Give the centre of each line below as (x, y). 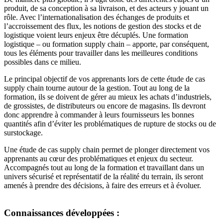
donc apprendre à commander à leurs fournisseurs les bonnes (99, 115)
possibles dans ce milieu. (43, 62)
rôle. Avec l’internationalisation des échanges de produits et (97, 17)
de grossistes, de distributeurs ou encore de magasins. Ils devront (105, 106)
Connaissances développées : (62, 213)
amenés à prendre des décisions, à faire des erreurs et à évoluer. (103, 186)
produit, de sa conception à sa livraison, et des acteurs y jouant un (106, 8)
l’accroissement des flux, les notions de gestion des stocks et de (103, 26)
